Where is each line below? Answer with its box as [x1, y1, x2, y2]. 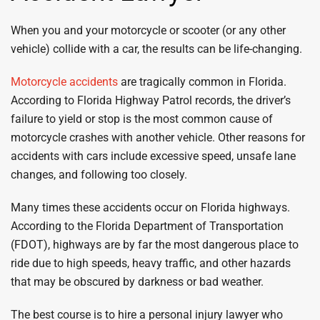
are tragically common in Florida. [118, 75, 286, 89]
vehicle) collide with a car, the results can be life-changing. [11, 42, 302, 56]
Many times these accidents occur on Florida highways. [11, 201, 290, 214]
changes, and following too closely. [11, 168, 187, 181]
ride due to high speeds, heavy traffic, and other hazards [11, 256, 291, 270]
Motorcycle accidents [11, 75, 118, 89]
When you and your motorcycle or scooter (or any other [11, 24, 286, 37]
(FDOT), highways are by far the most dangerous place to [11, 238, 299, 251]
